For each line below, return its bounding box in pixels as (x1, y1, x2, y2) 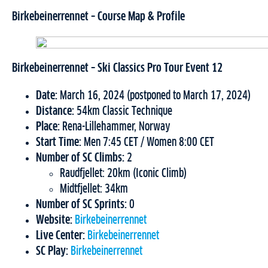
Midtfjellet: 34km (60, 183, 128, 196)
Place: (36, 121, 60, 133)
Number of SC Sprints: (36, 199, 129, 211)
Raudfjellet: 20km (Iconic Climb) (60, 167, 187, 180)
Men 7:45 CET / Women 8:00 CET (81, 136, 214, 149)
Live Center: (36, 230, 87, 242)
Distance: (36, 105, 74, 118)
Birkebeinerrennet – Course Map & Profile (12, 11, 185, 23)
